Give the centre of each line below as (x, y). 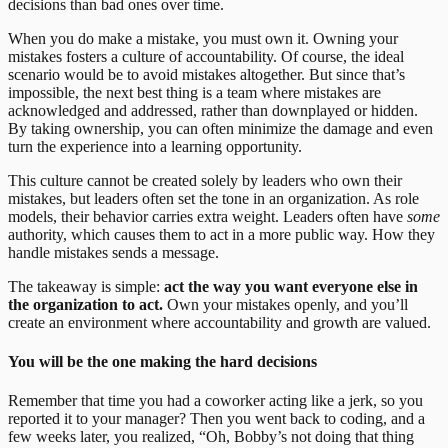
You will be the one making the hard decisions (162, 362)
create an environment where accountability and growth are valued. (219, 322)
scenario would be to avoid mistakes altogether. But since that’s (206, 74)
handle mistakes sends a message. (113, 252)
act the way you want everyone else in (291, 286)
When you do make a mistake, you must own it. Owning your (203, 38)
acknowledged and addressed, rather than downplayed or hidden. (213, 110)
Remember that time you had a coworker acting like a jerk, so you (215, 401)
